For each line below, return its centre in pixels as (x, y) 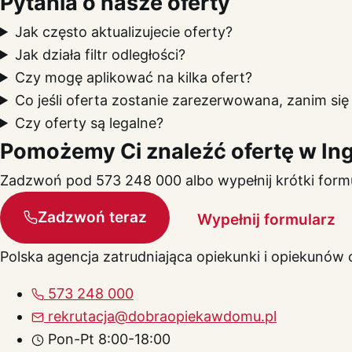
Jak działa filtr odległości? (101, 54)
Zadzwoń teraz (92, 218)
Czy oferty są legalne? (90, 123)
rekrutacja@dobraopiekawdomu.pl (160, 317)
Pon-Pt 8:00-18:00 (107, 339)
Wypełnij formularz (266, 219)
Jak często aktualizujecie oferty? (124, 31)
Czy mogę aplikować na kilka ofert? (134, 77)
